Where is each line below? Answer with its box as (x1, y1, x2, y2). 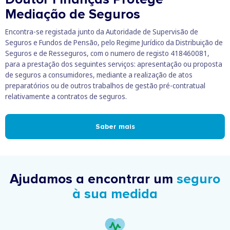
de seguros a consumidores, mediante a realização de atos (5, 69, 193, 80)
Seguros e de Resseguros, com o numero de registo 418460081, (5, 48, 209, 58)
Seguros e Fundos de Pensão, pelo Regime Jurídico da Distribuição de (5, 37, 223, 47)
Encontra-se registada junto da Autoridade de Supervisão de (5, 26, 198, 36)
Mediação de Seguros (5, 6, 140, 23)
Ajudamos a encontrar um (10, 170, 177, 187)
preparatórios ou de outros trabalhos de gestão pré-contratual (5, 80, 205, 90)
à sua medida (72, 185, 158, 202)
